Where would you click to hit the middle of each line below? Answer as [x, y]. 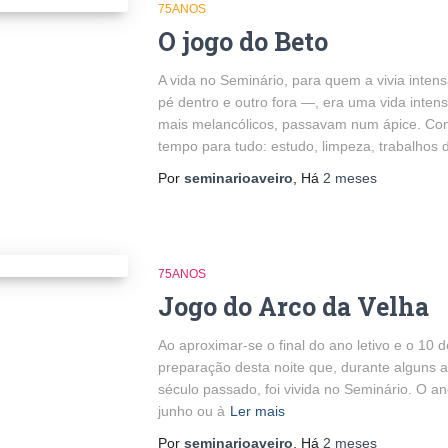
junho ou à [191, 410]
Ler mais [257, 410]
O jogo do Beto [242, 41]
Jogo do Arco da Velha [293, 306]
